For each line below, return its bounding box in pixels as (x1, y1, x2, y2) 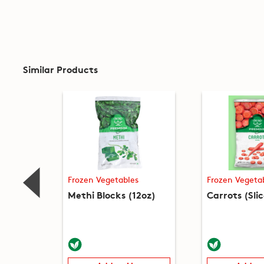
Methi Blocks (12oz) (67, 187, 156, 202)
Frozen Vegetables (67, 173, 138, 186)
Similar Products (22, 61, 98, 75)
